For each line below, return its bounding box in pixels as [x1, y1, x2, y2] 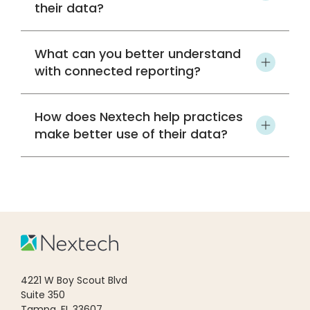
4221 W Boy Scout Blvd [21, 273, 127, 287]
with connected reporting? [35, 62, 201, 80]
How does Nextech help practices [35, 108, 243, 126]
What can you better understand [35, 45, 241, 63]
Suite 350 [21, 287, 65, 302]
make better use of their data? [35, 125, 228, 143]
